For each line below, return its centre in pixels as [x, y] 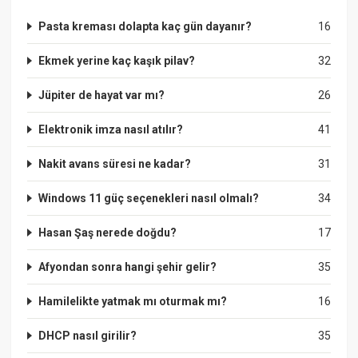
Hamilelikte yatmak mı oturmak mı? [133, 301]
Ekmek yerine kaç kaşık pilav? [117, 60]
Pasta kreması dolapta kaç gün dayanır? [145, 26]
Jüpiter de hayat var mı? [102, 95]
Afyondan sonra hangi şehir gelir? [128, 267]
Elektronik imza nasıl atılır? [111, 129]
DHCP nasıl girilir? [88, 335]
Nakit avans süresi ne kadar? [115, 163]
